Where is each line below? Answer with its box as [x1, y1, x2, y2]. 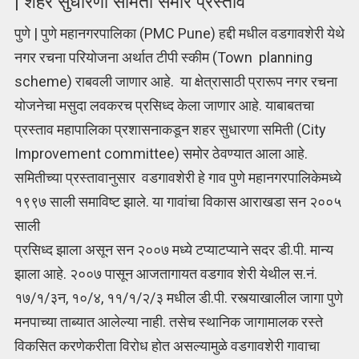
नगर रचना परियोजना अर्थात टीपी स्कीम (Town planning [14, 49, 313, 67]
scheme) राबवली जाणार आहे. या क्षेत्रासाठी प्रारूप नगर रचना [14, 73, 337, 91]
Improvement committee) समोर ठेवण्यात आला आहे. [14, 145, 308, 163]
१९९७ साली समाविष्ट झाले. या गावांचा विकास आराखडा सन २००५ [14, 193, 341, 211]
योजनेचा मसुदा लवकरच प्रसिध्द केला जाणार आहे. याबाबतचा [14, 97, 314, 115]
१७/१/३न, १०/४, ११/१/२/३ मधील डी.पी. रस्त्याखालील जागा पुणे [14, 289, 343, 307]
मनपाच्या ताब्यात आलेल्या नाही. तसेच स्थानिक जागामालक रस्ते [14, 313, 323, 331]
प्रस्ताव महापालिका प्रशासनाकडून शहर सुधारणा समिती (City [14, 121, 326, 139]
